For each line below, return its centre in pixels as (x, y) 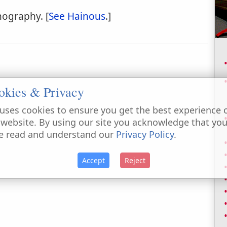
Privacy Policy (145, 134)
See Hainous (77, 16)
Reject (135, 160)
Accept (93, 160)
